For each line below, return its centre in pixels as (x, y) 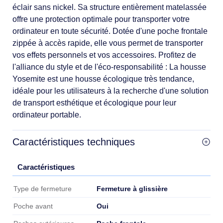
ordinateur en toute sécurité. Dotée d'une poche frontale (110, 31)
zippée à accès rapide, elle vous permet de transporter (108, 43)
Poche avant (33, 206)
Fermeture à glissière (132, 188)
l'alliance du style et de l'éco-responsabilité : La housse (109, 67)
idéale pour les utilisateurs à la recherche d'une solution (111, 91)
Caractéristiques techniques (74, 142)
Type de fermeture (43, 189)
